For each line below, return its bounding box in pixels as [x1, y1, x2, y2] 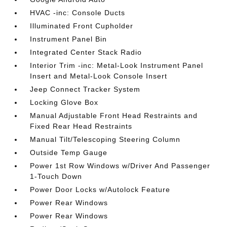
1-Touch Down [30, 172, 83, 180]
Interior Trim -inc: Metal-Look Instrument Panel [30, 61, 204, 69]
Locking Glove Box [30, 98, 99, 106]
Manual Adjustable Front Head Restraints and [30, 111, 198, 120]
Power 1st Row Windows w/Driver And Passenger [30, 162, 211, 170]
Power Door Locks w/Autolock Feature [30, 185, 171, 194]
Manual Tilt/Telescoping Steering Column [30, 135, 181, 143]
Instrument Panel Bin [30, 35, 107, 43]
